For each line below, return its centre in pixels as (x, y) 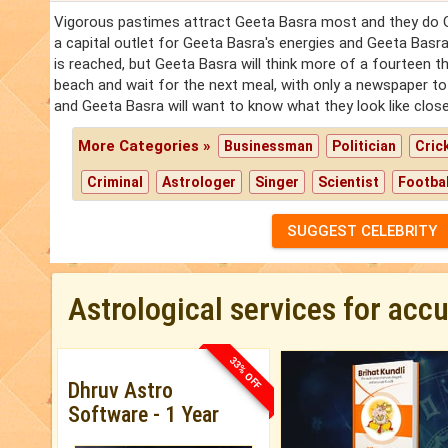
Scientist (349, 182)
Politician (364, 146)
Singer (277, 182)
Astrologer (199, 182)
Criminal (115, 182)
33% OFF (245, 372)
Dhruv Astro (120, 391)
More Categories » (147, 146)
